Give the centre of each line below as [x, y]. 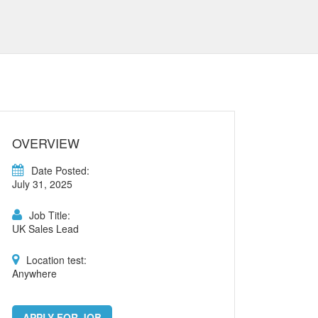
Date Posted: [60, 170]
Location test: [56, 260]
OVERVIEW [46, 143]
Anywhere [34, 273]
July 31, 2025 [42, 184]
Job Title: [50, 215]
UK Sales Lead [45, 229]
